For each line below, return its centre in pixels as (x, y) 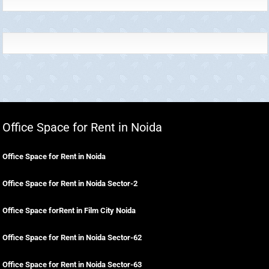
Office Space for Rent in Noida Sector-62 (72, 237)
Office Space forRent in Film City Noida (69, 210)
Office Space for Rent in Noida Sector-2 (70, 183)
